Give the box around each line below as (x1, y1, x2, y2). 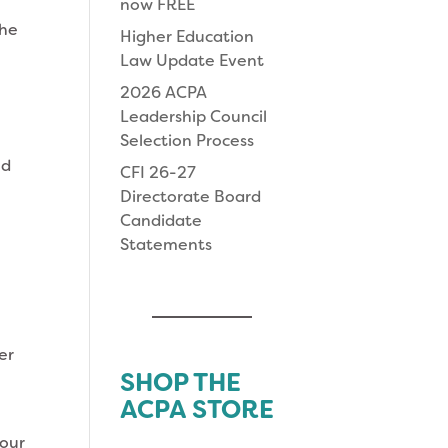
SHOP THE (120, 365, 242, 399)
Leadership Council (120, 105, 268, 127)
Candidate (120, 209, 203, 231)
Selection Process (120, 129, 255, 151)
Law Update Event (120, 49, 265, 71)
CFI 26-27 (120, 161, 197, 183)
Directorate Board (120, 185, 262, 207)
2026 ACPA (120, 81, 208, 103)
